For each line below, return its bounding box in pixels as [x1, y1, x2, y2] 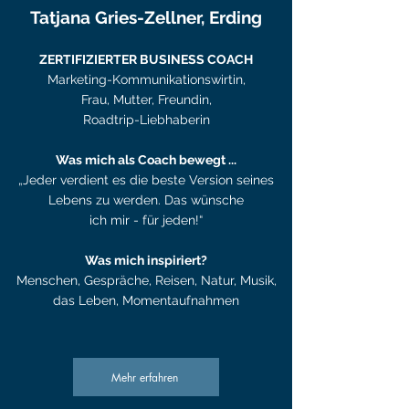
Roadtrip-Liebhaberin [82, 112, 210, 127]
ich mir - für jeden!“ [89, 213, 203, 227]
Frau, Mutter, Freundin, [80, 92, 212, 107]
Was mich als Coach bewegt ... [56, 152, 236, 167]
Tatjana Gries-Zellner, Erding [30, 7, 262, 27]
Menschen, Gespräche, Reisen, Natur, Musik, [16, 273, 277, 288]
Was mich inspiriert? [85, 253, 207, 267]
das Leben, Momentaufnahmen [53, 293, 239, 308]
